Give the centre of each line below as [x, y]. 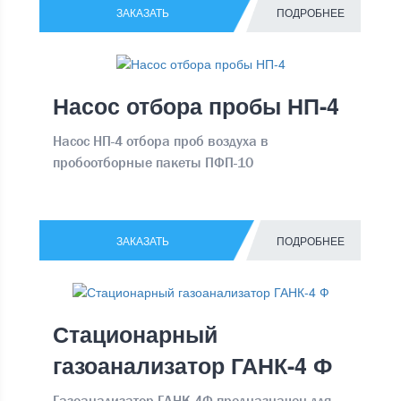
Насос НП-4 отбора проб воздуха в [161, 141]
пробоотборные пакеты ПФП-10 [154, 163]
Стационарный [136, 334]
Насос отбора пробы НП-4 [196, 106]
